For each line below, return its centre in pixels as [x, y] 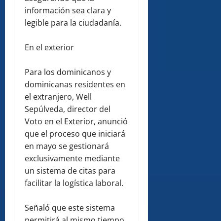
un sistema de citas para [70, 171]
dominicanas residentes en [75, 85]
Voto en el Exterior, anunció [76, 122]
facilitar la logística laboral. [74, 183]
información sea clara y [68, 11]
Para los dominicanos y [68, 72]
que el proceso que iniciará [75, 134]
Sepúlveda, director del [68, 109]
